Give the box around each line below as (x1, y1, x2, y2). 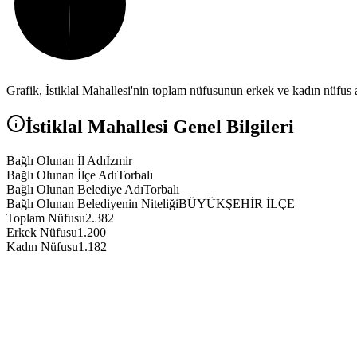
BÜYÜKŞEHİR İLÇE (178, 197, 295, 211)
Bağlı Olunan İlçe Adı (6, 168, 117, 182)
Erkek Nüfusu (6, 226, 77, 240)
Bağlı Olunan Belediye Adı (6, 182, 143, 197)
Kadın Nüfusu (6, 240, 78, 254)
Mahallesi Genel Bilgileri (83, 116, 294, 138)
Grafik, (6, 84, 45, 98)
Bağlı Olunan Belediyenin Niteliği (6, 197, 178, 211)
